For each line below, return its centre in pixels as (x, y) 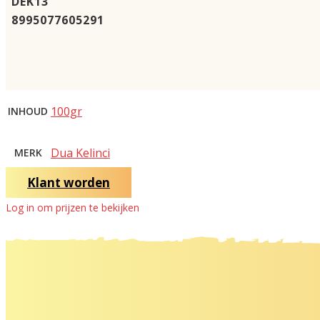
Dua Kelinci (80, 152)
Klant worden (69, 182)
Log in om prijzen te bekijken (72, 207)
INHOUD (28, 111)
